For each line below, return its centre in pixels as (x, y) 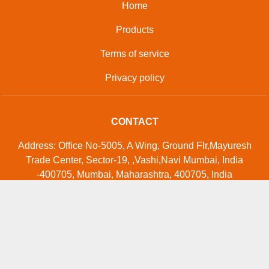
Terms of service (134, 53)
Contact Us (134, 256)
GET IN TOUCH (134, 232)
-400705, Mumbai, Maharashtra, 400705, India (134, 174)
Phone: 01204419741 (134, 198)
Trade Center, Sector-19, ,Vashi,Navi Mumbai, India (134, 160)
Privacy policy (134, 77)
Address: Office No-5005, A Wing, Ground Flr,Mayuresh (134, 145)
